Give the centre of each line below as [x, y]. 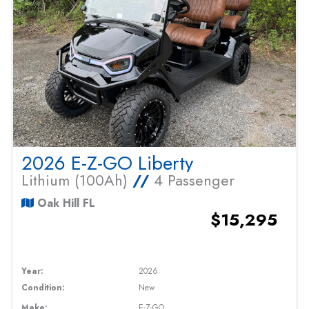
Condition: [43, 288]
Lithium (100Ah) [77, 180]
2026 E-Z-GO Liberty [108, 163]
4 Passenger [192, 180]
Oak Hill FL [65, 203]
